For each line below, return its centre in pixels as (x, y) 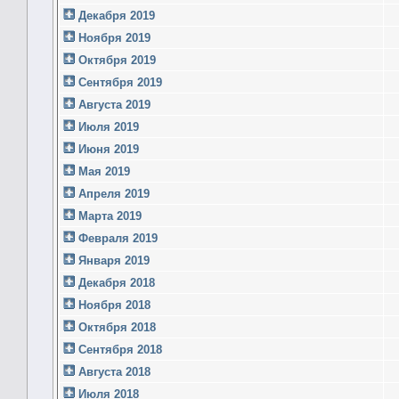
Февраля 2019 (116, 238)
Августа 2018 (113, 371)
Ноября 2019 (113, 37)
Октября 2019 (115, 60)
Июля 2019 (107, 126)
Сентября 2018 (118, 349)
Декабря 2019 (115, 15)
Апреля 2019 (112, 193)
